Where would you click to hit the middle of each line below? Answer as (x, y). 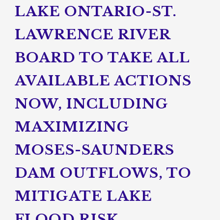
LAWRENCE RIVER (93, 35)
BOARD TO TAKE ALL (102, 58)
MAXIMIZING (72, 127)
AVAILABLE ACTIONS (103, 81)
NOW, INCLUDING (92, 104)
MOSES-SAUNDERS (95, 150)
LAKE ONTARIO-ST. (96, 12)
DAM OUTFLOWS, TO (103, 173)
